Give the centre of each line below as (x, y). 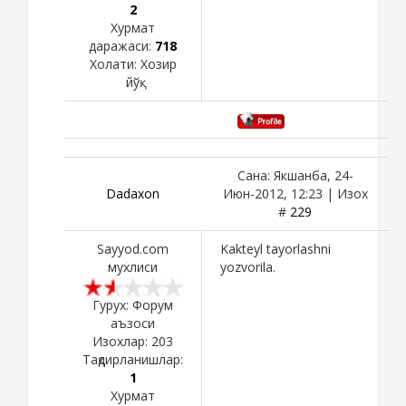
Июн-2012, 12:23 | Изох (295, 193)
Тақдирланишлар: (133, 359)
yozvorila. (248, 266)
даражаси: (122, 45)
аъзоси (133, 323)
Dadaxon (133, 193)
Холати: (115, 63)
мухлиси (133, 266)
